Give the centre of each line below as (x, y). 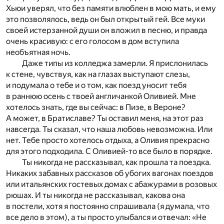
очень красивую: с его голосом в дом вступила (92, 41)
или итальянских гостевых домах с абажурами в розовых (111, 184)
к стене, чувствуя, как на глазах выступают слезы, (98, 74)
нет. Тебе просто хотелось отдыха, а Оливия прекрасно (108, 140)
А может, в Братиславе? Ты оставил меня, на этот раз (105, 118)
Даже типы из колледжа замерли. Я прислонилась (115, 63)
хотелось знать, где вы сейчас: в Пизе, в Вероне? (96, 107)
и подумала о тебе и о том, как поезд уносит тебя (96, 85)
